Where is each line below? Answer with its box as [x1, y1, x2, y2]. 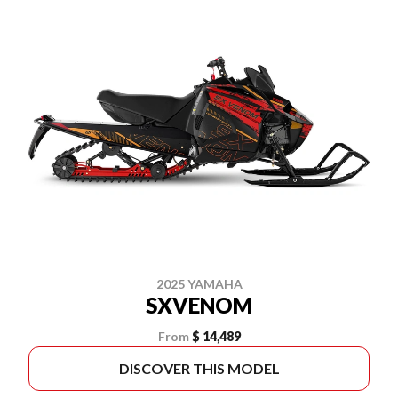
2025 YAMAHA [155, 276, 243, 291]
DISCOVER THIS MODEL [118, 360, 280, 377]
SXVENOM [146, 292, 252, 318]
